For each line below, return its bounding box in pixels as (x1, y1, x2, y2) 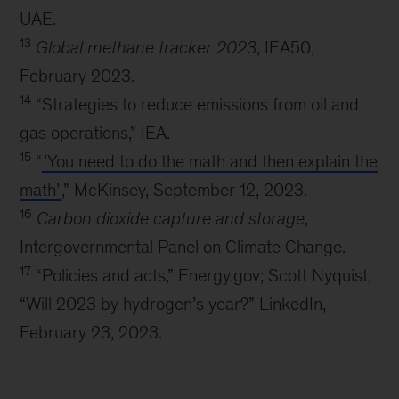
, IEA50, (256, 37, 315, 57)
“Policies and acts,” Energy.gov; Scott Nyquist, (31, 265, 372, 285)
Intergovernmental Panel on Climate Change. (20, 237, 346, 256)
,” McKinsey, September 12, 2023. (61, 180, 308, 199)
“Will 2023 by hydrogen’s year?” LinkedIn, (20, 294, 327, 313)
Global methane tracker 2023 (36, 37, 257, 57)
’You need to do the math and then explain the (44, 151, 379, 171)
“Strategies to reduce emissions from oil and (31, 94, 360, 114)
